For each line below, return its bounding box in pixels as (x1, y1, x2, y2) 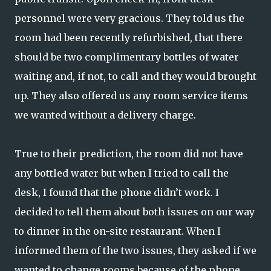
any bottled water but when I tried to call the (15, 167, 229, 179)
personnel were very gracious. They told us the (15, 12, 244, 24)
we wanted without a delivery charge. (15, 109, 196, 121)
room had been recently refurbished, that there (15, 31, 243, 44)
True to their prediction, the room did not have (15, 148, 243, 160)
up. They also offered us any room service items (15, 90, 248, 102)
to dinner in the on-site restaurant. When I (15, 225, 221, 237)
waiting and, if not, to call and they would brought (15, 70, 256, 82)
